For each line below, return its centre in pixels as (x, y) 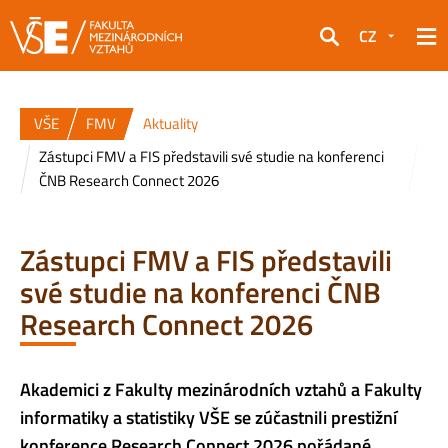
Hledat (342, 49)
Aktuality (170, 123)
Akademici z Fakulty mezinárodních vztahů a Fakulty (221, 389)
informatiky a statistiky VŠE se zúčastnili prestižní (208, 417)
